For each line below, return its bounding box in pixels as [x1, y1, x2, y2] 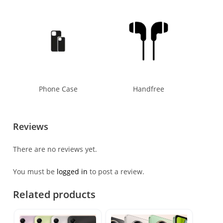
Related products [13, 188, 96, 202]
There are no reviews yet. [13, 144, 97, 154]
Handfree [133, 84, 165, 94]
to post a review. [88, 167, 144, 177]
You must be [13, 167, 57, 177]
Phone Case [38, 84, 78, 94]
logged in [57, 167, 88, 177]
